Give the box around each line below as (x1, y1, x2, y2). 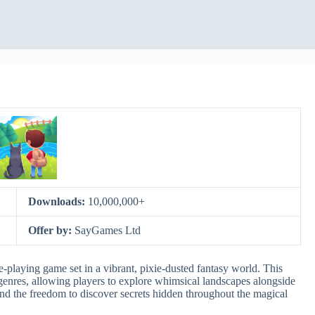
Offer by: (28, 224, 75, 236)
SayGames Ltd (75, 224, 141, 236)
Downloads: (28, 195, 89, 207)
